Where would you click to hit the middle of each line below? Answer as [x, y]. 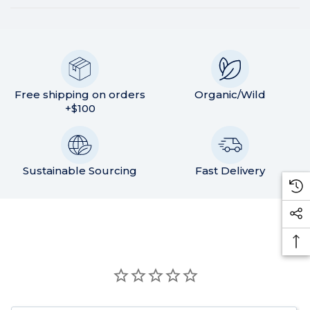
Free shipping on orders [80, 95]
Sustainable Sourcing [80, 171]
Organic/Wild [230, 95]
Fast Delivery [230, 171]
